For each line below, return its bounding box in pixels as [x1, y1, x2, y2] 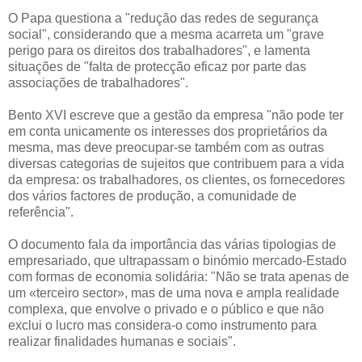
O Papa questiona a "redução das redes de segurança [8, 11, 318, 25]
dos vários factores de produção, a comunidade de [8, 188, 297, 203]
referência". [8, 204, 74, 219]
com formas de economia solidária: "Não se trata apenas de [8, 269, 349, 284]
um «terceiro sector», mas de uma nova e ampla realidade [8, 285, 339, 300]
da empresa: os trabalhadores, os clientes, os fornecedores [8, 172, 345, 187]
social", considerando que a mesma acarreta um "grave [8, 27, 324, 41]
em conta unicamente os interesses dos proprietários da [8, 124, 327, 138]
